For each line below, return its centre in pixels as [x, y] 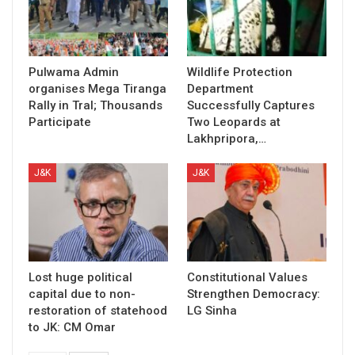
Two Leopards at [234, 122]
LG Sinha [212, 310]
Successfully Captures [251, 106]
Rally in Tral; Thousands [95, 106]
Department [220, 89]
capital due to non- [82, 294]
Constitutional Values [247, 277]
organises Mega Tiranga [97, 89]
